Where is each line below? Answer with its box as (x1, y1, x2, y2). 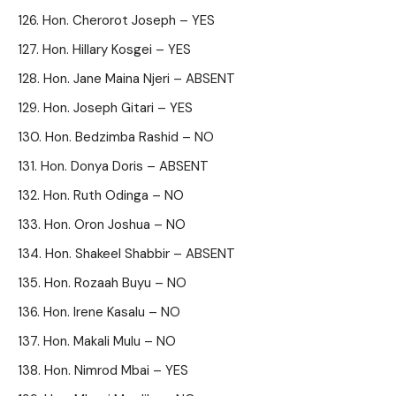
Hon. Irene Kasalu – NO (43, 303, 180, 321)
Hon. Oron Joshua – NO (44, 216, 186, 233)
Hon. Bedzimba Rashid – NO (45, 128, 214, 146)
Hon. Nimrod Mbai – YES (44, 362, 188, 379)
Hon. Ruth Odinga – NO (43, 187, 184, 204)
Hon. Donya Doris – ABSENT (41, 157, 209, 175)
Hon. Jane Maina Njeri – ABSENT (43, 70, 235, 88)
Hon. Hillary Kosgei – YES (42, 41, 191, 58)
